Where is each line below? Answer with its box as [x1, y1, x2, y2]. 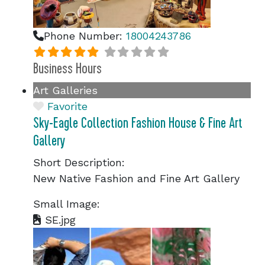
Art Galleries [33, 84, 98, 96]
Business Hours [33, 60, 102, 77]
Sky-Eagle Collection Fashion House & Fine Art [33, 114, 243, 132]
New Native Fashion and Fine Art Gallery [33, 172, 240, 185]
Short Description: [33, 156, 125, 169]
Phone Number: [44, 30, 126, 42]
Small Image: [33, 198, 100, 210]
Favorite [47, 100, 88, 112]
